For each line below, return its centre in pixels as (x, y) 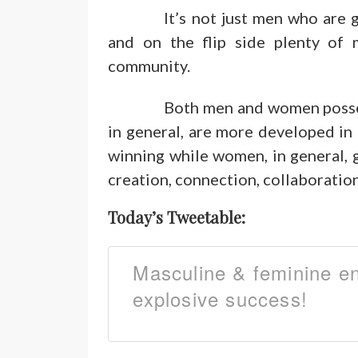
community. (149, 66)
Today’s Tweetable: (177, 217)
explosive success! (221, 298)
